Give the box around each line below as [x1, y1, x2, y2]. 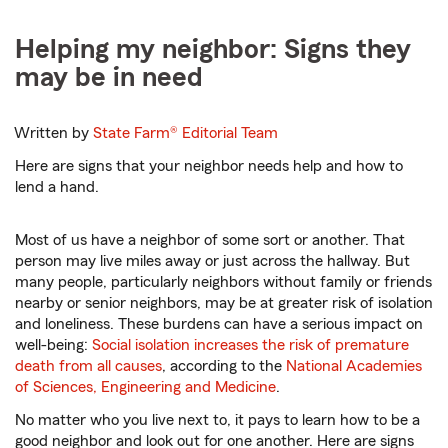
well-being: [15, 337, 92, 354]
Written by [14, 125, 94, 142]
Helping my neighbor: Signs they [15, 35, 411, 64]
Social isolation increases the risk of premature [92, 337, 409, 354]
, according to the [162, 358, 286, 375]
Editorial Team [182, 125, 279, 142]
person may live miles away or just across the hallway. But [15, 253, 410, 270]
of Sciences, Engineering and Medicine [15, 379, 276, 396]
